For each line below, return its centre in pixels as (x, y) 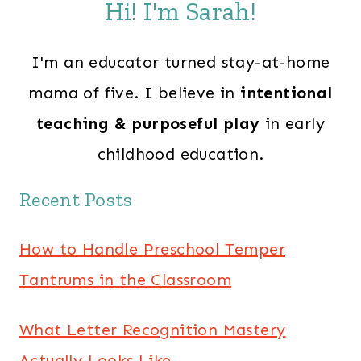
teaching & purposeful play (148, 123)
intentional (286, 93)
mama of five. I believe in (135, 93)
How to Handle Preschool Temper (152, 249)
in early (292, 123)
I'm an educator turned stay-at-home (180, 62)
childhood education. (180, 154)
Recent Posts (76, 199)
